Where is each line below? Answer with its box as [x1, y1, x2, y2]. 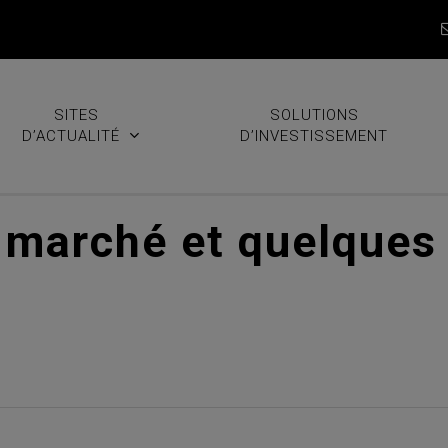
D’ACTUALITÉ [22, 127, 121, 145]
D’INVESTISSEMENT [240, 127, 389, 145]
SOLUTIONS [269, 106, 359, 124]
